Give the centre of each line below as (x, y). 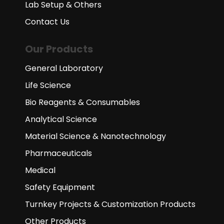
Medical (40, 170)
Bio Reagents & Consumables (82, 102)
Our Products (59, 49)
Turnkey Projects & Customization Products (110, 204)
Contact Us (47, 22)
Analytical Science (61, 119)
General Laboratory (64, 68)
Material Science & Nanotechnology (95, 136)
